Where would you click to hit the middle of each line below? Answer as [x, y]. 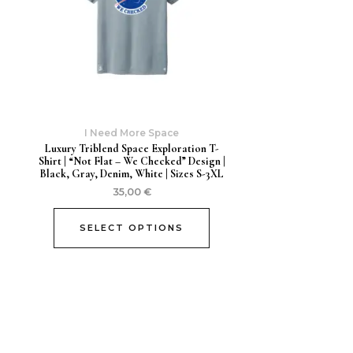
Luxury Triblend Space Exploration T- [132, 149]
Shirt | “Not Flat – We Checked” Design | [132, 162]
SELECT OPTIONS [132, 228]
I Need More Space [132, 132]
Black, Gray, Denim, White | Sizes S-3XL [132, 174]
